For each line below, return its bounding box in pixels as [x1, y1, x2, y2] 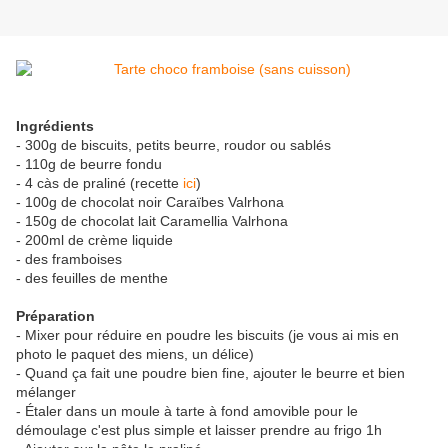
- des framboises [16, 251, 122, 268]
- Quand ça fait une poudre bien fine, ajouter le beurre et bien [16, 365, 405, 382]
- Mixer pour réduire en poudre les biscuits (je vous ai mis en [16, 327, 399, 344]
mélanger [16, 384, 76, 401]
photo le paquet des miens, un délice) [16, 346, 254, 363]
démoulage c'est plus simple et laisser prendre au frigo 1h [16, 422, 382, 439]
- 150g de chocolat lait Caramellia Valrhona [16, 213, 288, 230]
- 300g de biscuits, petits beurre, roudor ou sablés [16, 137, 331, 154]
